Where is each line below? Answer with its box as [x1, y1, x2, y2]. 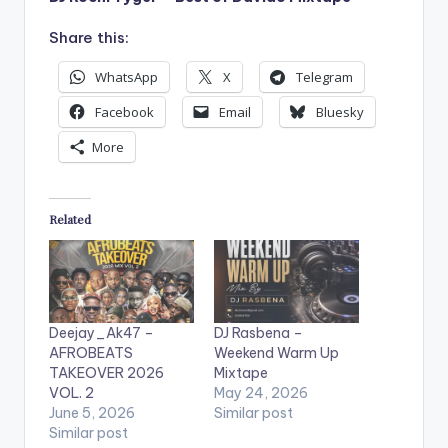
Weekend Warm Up [214, 344, 339, 363]
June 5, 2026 [49, 404, 135, 423]
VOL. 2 [49, 384, 94, 403]
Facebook [95, 102, 154, 121]
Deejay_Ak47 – [49, 324, 154, 343]
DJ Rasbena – [214, 324, 303, 343]
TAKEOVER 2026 [49, 364, 164, 383]
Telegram [296, 67, 353, 86]
